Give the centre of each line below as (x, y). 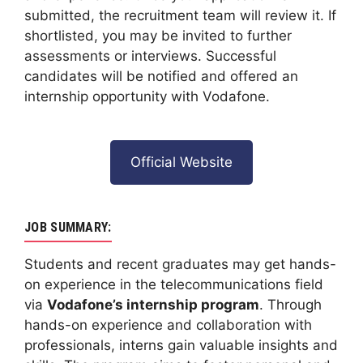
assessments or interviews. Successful (150, 56)
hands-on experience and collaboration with (168, 325)
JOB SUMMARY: (68, 228)
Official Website (181, 162)
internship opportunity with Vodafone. (147, 97)
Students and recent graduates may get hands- (180, 265)
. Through (290, 305)
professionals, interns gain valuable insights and (181, 346)
